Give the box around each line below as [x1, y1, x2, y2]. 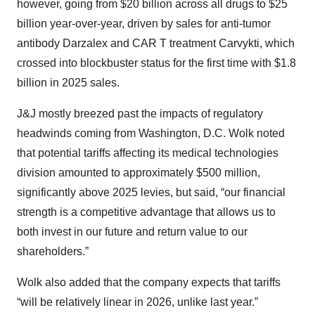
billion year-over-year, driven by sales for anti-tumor [17, 18, 271, 30]
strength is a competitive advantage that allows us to [17, 206, 276, 219]
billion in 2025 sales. [17, 77, 120, 89]
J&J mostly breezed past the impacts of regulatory [17, 108, 263, 120]
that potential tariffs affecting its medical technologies [17, 147, 278, 160]
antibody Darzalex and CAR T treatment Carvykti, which [17, 37, 295, 50]
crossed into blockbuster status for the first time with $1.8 [17, 57, 296, 70]
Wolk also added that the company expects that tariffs [17, 276, 281, 289]
